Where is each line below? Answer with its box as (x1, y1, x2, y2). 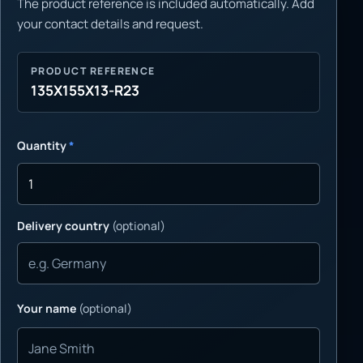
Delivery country (17, 217, 112, 233)
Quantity (17, 138, 69, 154)
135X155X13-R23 (31, 80, 139, 100)
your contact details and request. (17, 15, 203, 32)
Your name (17, 301, 79, 317)
